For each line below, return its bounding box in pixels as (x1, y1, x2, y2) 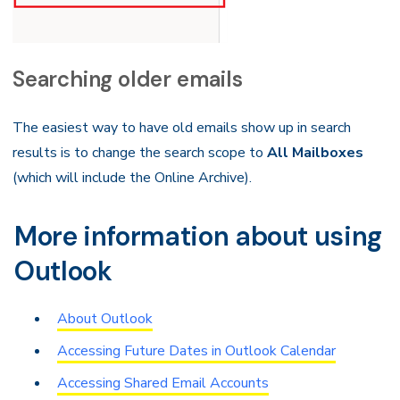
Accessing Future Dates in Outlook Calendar (57, 340, 336, 361)
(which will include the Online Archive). (12, 167, 252, 187)
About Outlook (57, 308, 153, 329)
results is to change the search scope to (12, 142, 267, 162)
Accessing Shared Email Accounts (57, 372, 269, 393)
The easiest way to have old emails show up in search (12, 117, 351, 137)
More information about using (14, 218, 382, 254)
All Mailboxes (267, 142, 363, 162)
